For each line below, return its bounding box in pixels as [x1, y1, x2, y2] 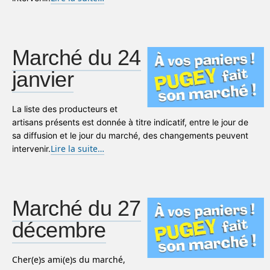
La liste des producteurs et [12, 104, 118, 114]
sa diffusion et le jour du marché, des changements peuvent [12, 130, 248, 140]
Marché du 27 [12, 196, 141, 221]
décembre [12, 218, 106, 242]
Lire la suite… [51, 143, 104, 154]
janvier [12, 67, 74, 92]
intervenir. [12, 143, 51, 154]
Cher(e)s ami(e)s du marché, [12, 254, 125, 265]
